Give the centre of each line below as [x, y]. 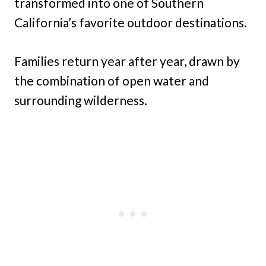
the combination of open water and [112, 81]
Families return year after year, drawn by [127, 61]
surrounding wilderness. [81, 100]
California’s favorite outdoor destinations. [131, 23]
